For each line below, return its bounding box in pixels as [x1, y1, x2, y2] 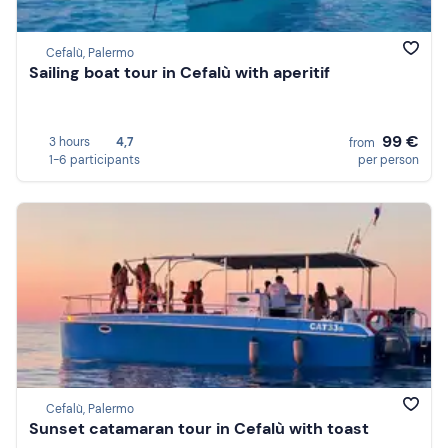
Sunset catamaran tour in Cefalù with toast [29, 418, 369, 440]
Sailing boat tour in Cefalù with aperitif [29, 62, 330, 84]
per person [358, 151, 419, 168]
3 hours [49, 133, 90, 150]
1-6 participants [49, 151, 140, 168]
